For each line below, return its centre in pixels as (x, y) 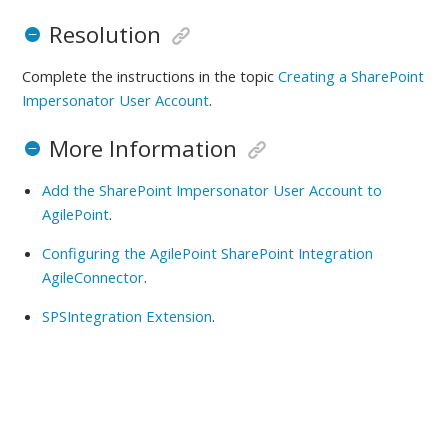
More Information (142, 149)
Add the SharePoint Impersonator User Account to (212, 190)
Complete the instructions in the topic (150, 76)
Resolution (104, 35)
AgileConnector (93, 277)
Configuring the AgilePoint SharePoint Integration (208, 253)
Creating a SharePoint (351, 76)
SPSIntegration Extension (127, 316)
